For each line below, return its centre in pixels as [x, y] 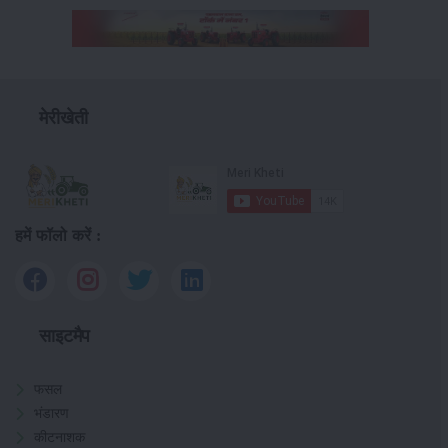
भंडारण [51, 413]
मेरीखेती [63, 117]
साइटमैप [65, 336]
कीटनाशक [59, 437]
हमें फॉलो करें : [58, 235]
